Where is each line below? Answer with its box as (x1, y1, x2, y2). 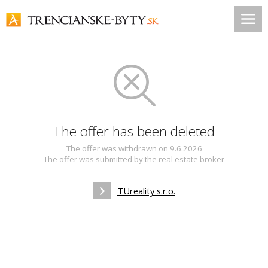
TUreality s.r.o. (117, 185, 175, 197)
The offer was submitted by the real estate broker (44, 154, 224, 165)
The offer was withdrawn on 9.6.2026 (66, 143, 202, 154)
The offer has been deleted (53, 122, 215, 141)
